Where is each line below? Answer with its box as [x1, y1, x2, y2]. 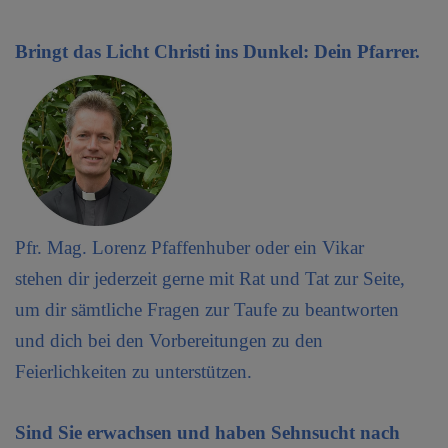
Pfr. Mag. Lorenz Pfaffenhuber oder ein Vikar [15, 236, 364, 258]
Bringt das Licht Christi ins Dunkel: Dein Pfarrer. [15, 40, 430, 62]
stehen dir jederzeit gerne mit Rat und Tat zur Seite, [15, 267, 405, 289]
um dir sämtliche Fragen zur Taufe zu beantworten [15, 298, 399, 320]
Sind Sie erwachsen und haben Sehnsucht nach [15, 421, 400, 443]
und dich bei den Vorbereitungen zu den [15, 329, 323, 351]
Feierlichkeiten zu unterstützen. [15, 360, 252, 382]
